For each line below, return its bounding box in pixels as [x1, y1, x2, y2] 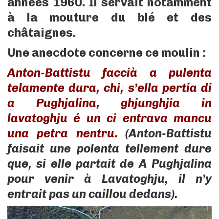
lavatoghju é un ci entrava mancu [7, 111, 212, 126]
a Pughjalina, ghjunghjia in [7, 96, 212, 110]
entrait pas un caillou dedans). [7, 187, 178, 201]
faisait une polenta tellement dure [7, 141, 212, 156]
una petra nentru [7, 126, 114, 141]
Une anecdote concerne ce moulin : [7, 45, 206, 60]
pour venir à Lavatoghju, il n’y [7, 172, 212, 186]
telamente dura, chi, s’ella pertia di [7, 81, 212, 95]
